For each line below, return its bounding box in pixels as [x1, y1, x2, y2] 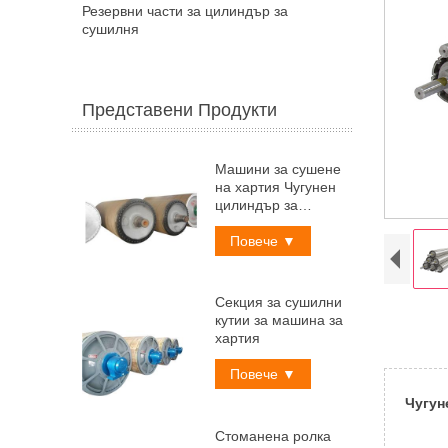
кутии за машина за [214, 312, 343, 329]
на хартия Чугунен [214, 178, 336, 195]
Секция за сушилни [214, 294, 342, 311]
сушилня [82, 20, 139, 37]
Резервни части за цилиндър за [82, 2, 288, 19]
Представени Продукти [82, 99, 277, 120]
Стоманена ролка [214, 428, 331, 445]
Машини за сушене [214, 160, 341, 177]
